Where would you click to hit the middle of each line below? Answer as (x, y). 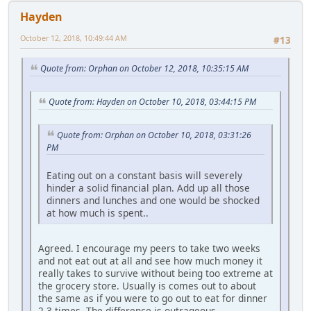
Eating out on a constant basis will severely (144, 176)
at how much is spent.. (98, 213)
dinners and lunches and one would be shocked (153, 201)
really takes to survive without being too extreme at (155, 274)
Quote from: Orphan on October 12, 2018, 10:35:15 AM (144, 69)
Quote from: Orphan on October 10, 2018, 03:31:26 (154, 135)
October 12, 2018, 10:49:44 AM (74, 37)
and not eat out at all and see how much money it (150, 261)
